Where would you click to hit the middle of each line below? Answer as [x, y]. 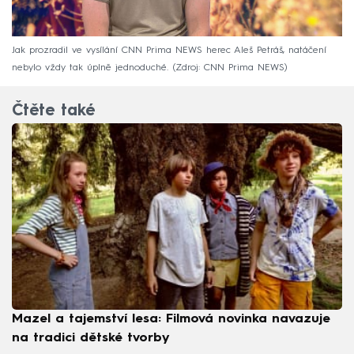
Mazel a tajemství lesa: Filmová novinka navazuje [171, 319]
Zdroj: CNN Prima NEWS [230, 68]
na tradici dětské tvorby [91, 338]
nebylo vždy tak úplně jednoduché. [90, 68]
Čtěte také [53, 112]
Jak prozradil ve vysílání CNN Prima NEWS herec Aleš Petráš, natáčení [169, 51]
